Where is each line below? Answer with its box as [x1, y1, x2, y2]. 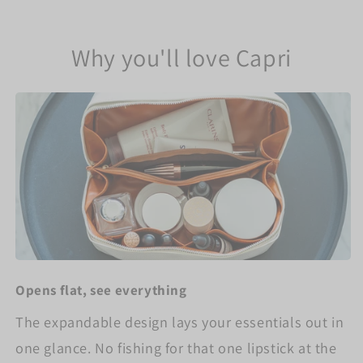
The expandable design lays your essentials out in [15, 311, 344, 331]
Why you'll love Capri [71, 41, 292, 74]
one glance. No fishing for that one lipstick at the [15, 337, 337, 357]
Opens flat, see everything [15, 280, 187, 299]
